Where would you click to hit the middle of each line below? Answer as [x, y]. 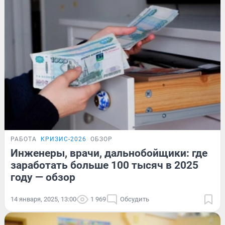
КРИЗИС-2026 [64, 139]
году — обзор [43, 177]
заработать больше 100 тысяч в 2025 [104, 165]
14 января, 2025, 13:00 [43, 199]
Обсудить [135, 199]
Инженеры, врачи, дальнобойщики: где [109, 153]
